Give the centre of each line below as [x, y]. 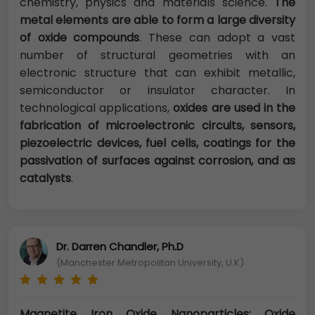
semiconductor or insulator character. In [157, 91]
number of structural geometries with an [157, 56]
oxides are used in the [234, 108]
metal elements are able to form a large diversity [157, 20]
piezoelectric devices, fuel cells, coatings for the [157, 143]
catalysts [45, 179]
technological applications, [97, 108]
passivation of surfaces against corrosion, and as [157, 161]
